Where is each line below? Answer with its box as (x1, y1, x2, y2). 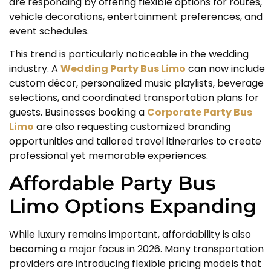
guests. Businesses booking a (9, 105, 147, 120)
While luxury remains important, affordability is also (9, 227, 251, 242)
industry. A (9, 62, 60, 76)
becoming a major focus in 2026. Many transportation (9, 242, 264, 256)
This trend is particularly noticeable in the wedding (9, 47, 249, 62)
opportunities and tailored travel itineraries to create (9, 134, 261, 149)
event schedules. (9, 24, 89, 38)
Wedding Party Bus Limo (60, 62, 186, 76)
